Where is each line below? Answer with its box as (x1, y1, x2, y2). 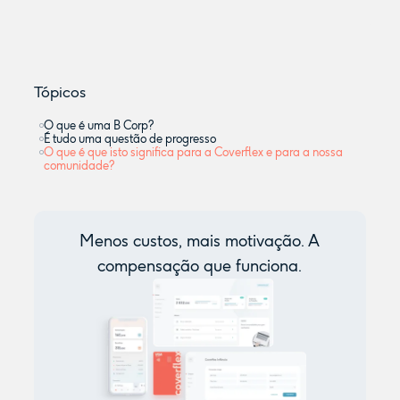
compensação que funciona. (97, 256, 303, 277)
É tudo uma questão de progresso (43, 132, 216, 146)
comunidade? (43, 159, 114, 173)
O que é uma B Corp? (43, 119, 154, 133)
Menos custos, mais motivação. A (79, 231, 321, 252)
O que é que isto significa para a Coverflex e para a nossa (43, 146, 343, 160)
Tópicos (33, 83, 86, 102)
